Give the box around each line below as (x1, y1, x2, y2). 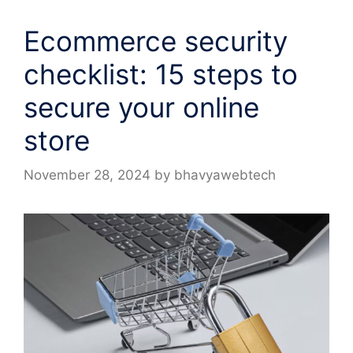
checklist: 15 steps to (24, 57, 298, 91)
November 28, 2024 (24, 167, 150, 184)
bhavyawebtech (174, 167, 276, 184)
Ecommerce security (24, 24, 288, 58)
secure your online (24, 90, 259, 124)
